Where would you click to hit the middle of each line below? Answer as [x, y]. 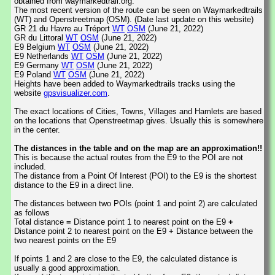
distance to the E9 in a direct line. [74, 185]
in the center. [37, 130]
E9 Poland [34, 74]
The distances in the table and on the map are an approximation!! [138, 148]
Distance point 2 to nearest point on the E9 [91, 231]
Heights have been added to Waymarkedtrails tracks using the [125, 83]
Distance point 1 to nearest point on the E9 [151, 222]
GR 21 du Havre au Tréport [63, 28]
